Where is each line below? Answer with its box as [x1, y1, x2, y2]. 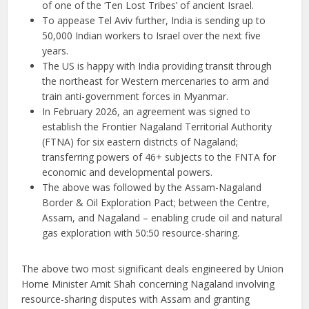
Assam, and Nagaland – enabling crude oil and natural [42, 211, 283, 225]
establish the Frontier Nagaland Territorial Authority [42, 120, 272, 134]
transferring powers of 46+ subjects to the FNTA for [42, 150, 277, 164]
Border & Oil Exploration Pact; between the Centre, [42, 196, 270, 210]
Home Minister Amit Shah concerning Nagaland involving [21, 277, 275, 291]
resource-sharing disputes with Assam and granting [21, 292, 250, 306]
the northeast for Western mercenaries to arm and [42, 74, 270, 88]
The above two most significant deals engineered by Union [21, 262, 284, 276]
